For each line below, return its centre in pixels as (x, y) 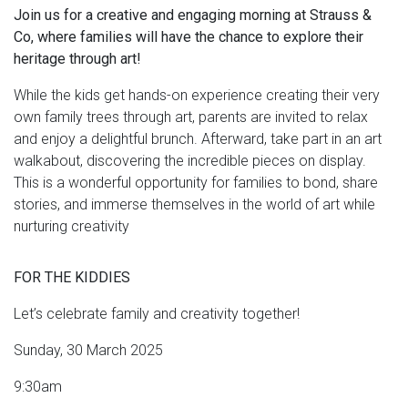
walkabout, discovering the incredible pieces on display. (190, 161)
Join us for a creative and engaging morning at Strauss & (193, 15)
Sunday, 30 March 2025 (88, 351)
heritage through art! (77, 59)
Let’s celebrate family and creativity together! (157, 314)
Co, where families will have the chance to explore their (189, 37)
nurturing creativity (71, 227)
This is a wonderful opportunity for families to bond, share (196, 183)
